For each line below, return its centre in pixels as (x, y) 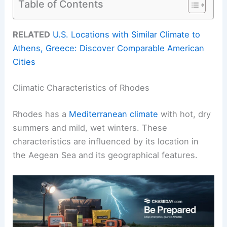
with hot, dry (185, 114)
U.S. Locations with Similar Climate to (127, 34)
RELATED (32, 34)
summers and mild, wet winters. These (90, 127)
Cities (24, 62)
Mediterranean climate (114, 114)
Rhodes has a (41, 114)
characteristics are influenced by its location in (106, 141)
